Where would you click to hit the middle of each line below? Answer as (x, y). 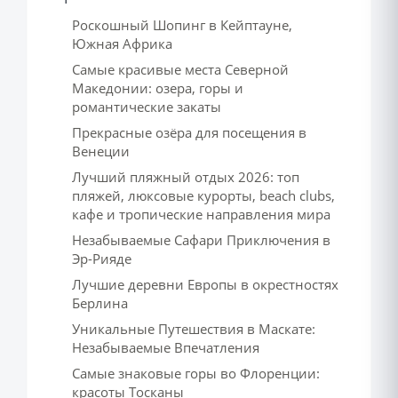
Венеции (101, 151)
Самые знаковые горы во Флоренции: (196, 373)
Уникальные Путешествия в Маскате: (194, 329)
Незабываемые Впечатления (166, 347)
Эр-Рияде (102, 259)
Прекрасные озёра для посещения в (189, 132)
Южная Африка (122, 44)
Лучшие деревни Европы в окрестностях (205, 284)
